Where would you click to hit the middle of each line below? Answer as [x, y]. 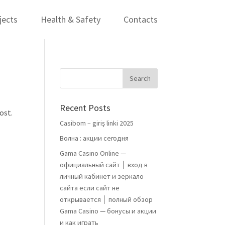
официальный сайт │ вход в [104, 165]
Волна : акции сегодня [94, 138]
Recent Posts [85, 108]
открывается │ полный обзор [106, 199]
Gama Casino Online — [93, 153]
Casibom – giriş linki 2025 [97, 123]
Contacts [140, 19]
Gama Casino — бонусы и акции [108, 211]
